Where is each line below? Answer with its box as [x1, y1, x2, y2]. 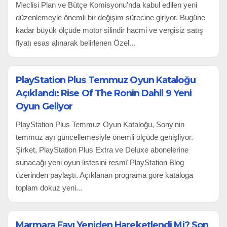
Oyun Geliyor [16, 100, 73, 112]
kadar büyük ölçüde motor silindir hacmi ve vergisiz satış [16, 25, 203, 34]
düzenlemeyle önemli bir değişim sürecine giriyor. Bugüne [16, 13, 205, 22]
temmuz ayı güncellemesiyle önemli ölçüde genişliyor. [16, 132, 193, 141]
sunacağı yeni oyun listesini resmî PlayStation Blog [16, 158, 184, 167]
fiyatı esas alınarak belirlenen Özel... [16, 38, 135, 47]
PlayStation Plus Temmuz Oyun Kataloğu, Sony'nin [16, 120, 184, 129]
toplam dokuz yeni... [16, 183, 82, 192]
